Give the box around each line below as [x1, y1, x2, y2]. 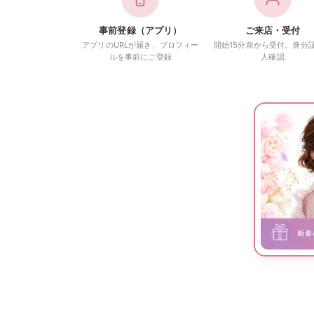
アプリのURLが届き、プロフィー [82, 40, 199, 50]
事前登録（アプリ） [99, 25, 182, 36]
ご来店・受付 [245, 25, 301, 36]
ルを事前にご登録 [109, 52, 172, 62]
